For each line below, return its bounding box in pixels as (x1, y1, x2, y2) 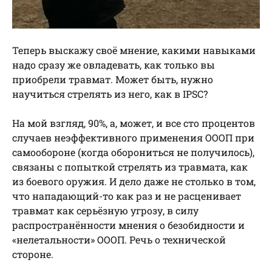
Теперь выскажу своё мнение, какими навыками (12, 43, 256, 56)
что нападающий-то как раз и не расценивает (12, 189, 241, 202)
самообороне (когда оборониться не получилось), (12, 145, 254, 158)
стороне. (12, 247, 53, 260)
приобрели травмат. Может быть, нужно (12, 72, 213, 86)
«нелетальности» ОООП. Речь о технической (12, 233, 226, 246)
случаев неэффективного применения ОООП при (12, 131, 254, 144)
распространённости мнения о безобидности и (12, 218, 245, 231)
